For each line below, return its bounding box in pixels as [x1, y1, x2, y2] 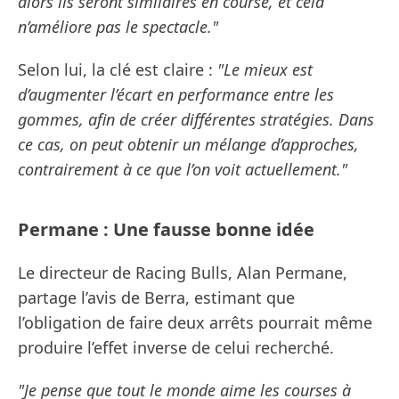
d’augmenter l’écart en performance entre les [18, 84, 334, 106]
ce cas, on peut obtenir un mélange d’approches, [18, 134, 359, 156]
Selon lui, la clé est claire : [18, 59, 217, 81]
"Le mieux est [217, 59, 313, 81]
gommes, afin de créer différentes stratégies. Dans [18, 109, 374, 131]
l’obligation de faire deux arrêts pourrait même [18, 312, 372, 334]
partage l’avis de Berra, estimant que [18, 287, 295, 309]
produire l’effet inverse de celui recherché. [18, 337, 334, 359]
